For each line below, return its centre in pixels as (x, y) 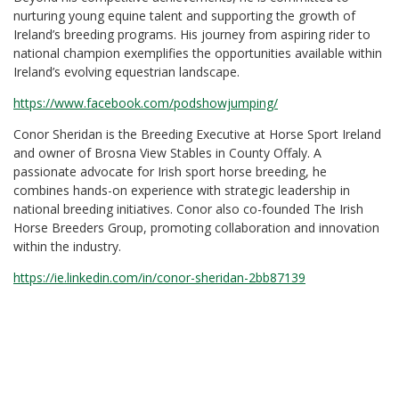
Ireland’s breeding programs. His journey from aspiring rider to (192, 34)
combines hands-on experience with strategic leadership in (182, 190)
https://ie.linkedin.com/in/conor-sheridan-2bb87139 (159, 277)
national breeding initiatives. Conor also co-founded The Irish (188, 208)
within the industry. (67, 246)
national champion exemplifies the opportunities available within (198, 53)
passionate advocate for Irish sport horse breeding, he (170, 171)
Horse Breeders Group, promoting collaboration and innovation (196, 227)
